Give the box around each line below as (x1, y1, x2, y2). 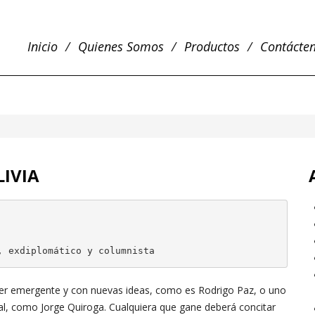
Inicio (27, 38, 58, 55)
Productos (184, 38, 240, 55)
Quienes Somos (78, 38, 164, 55)
